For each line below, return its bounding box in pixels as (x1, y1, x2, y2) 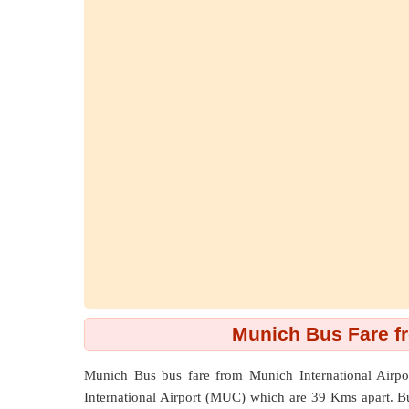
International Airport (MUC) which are (84, 390, 311, 404)
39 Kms (310, 390, 362, 404)
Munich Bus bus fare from (84, 368, 250, 383)
